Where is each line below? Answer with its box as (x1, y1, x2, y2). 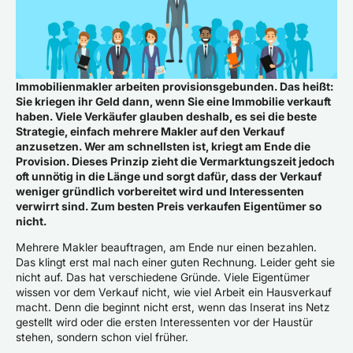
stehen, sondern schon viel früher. (16, 330, 188, 344)
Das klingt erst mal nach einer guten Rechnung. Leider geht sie (16, 255, 335, 269)
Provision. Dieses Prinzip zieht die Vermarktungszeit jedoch (16, 154, 335, 168)
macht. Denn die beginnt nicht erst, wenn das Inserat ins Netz (16, 300, 330, 314)
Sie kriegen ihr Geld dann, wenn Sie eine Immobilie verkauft (16, 95, 331, 108)
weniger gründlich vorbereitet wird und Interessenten (16, 184, 304, 198)
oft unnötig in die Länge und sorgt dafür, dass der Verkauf (16, 169, 321, 183)
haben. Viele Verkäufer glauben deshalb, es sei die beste (16, 110, 317, 123)
